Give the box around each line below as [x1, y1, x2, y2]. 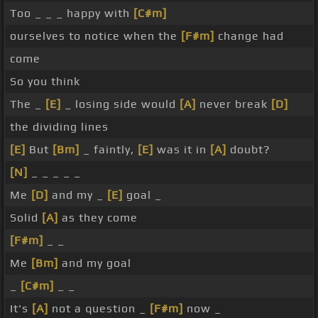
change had [214, 29, 284, 43]
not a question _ [48, 302, 150, 316]
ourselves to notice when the [10, 29, 181, 43]
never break [196, 97, 271, 111]
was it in [153, 143, 210, 157]
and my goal [58, 256, 131, 270]
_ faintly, [79, 143, 138, 157]
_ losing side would [61, 97, 180, 111]
